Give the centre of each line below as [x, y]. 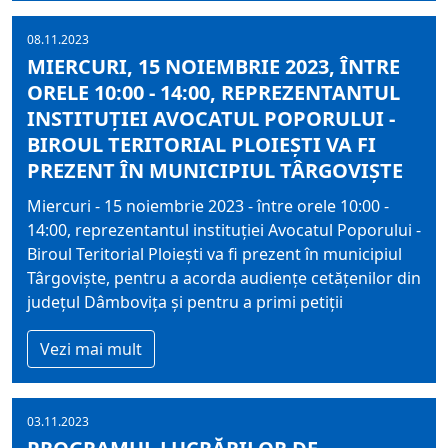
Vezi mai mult [91, 349]
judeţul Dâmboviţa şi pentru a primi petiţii [185, 302]
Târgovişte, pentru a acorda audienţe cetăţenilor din [224, 278]
